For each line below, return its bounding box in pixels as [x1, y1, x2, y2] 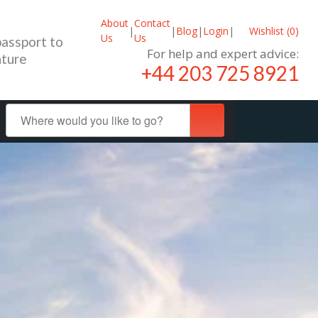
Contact [133, 16, 170, 30]
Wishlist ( [246, 23, 290, 38]
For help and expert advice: [147, 45, 299, 62]
